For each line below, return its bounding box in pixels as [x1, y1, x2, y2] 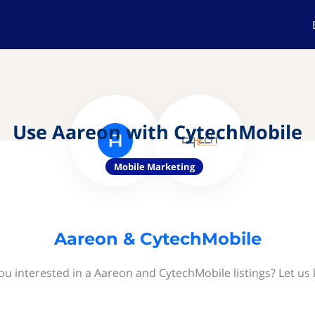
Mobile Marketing [113, 160, 195, 173]
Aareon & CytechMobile [53, 229, 262, 249]
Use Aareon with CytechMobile [13, 119, 302, 145]
